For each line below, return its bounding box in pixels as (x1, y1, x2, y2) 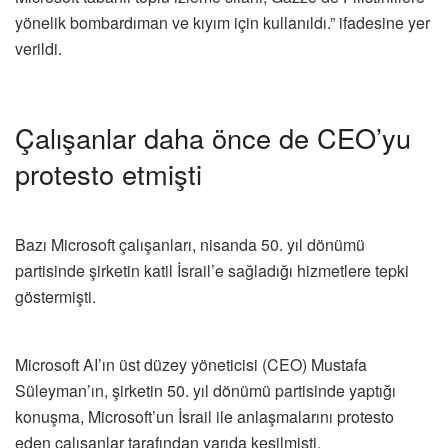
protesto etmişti (15, 154, 202, 194)
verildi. (15, 36, 62, 60)
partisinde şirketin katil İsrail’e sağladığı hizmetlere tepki (15, 258, 409, 282)
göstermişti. (15, 284, 96, 308)
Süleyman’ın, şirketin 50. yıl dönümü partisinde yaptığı (15, 378, 396, 402)
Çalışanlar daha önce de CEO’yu (15, 118, 411, 158)
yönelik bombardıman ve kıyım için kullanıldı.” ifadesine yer (15, 10, 430, 34)
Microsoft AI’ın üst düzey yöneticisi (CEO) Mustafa (15, 352, 367, 376)
